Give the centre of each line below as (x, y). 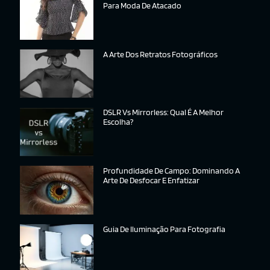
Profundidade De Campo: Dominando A (172, 171)
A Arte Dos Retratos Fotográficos (161, 54)
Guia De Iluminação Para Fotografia (165, 229)
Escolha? (118, 122)
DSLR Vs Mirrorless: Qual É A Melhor (164, 112)
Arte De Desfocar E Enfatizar (152, 181)
